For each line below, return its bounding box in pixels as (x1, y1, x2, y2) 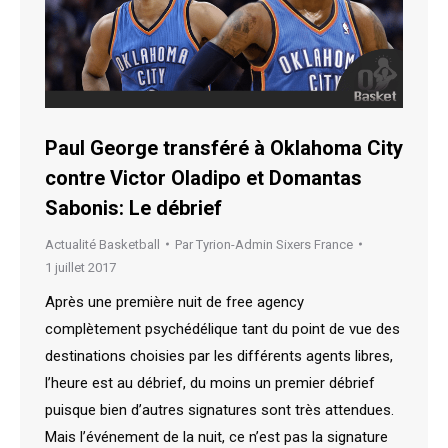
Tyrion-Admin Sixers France (196, 236, 353, 252)
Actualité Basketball (45, 236, 160, 252)
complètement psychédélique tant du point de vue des (45, 319, 400, 338)
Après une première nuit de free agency (45, 292, 304, 311)
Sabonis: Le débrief (45, 195, 222, 220)
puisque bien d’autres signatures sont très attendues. (45, 400, 394, 419)
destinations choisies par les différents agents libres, (45, 346, 393, 365)
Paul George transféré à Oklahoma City (45, 135, 403, 160)
